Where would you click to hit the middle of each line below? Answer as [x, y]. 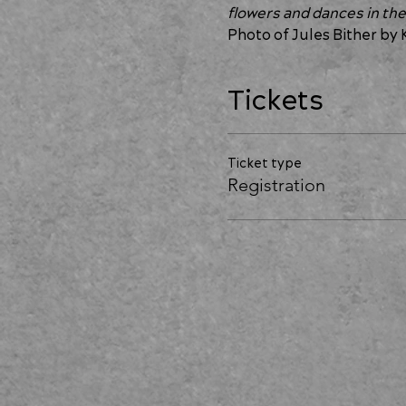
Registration [276, 185]
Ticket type [264, 164]
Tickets [275, 101]
